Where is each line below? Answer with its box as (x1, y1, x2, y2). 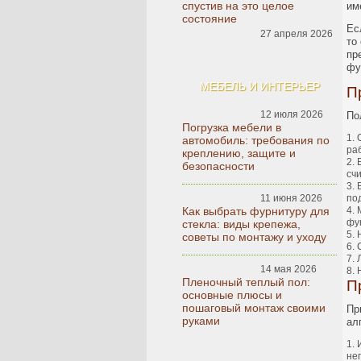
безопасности (182, 160, 255, 172)
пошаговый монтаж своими (182, 301, 326, 314)
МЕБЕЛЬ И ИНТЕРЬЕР (199, 80, 320, 93)
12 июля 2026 (260, 109, 323, 120)
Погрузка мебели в (182, 121, 281, 134)
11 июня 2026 (260, 193, 322, 204)
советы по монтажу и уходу (182, 230, 326, 243)
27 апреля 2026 (260, 28, 333, 39)
